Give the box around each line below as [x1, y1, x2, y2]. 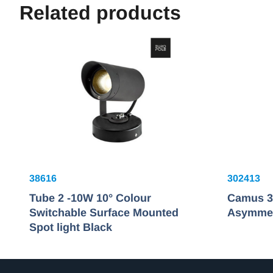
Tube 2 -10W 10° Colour [29, 192, 151, 205]
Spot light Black [29, 221, 112, 234]
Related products [19, 2, 181, 24]
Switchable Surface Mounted [29, 207, 179, 219]
